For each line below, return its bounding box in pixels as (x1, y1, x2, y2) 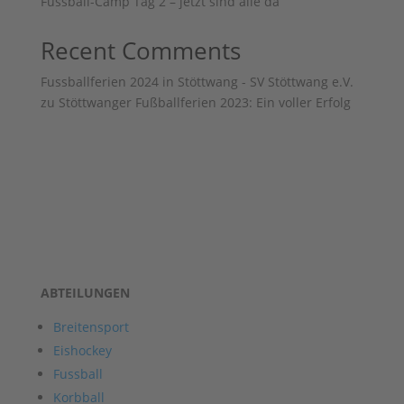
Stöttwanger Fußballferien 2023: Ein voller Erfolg (58, 94, 351, 111)
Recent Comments (40, 34, 241, 67)
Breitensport (52, 318, 129, 335)
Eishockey (52, 342, 112, 359)
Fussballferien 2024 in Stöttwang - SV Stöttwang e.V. (40, 73, 353, 90)
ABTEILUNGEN (40, 284, 130, 301)
